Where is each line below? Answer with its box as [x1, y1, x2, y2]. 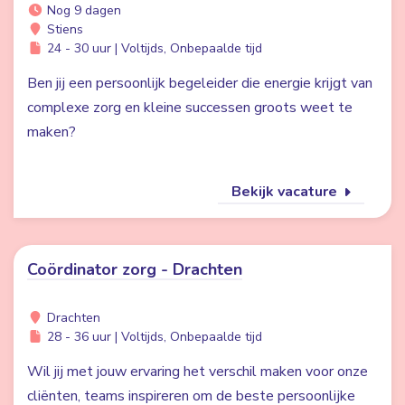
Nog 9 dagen [42, 2, 121, 19]
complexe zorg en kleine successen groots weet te [27, 98, 353, 118]
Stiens [42, 21, 83, 38]
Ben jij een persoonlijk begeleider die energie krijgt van [27, 73, 372, 93]
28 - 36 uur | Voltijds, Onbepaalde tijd [42, 328, 262, 345]
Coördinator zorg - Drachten [27, 259, 242, 280]
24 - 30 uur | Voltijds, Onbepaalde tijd [42, 40, 262, 57]
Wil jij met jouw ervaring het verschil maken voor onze [27, 362, 368, 381]
